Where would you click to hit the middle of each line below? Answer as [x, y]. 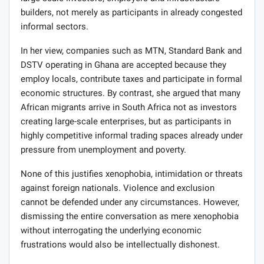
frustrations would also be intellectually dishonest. [120, 244]
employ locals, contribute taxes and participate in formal [131, 79]
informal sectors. [55, 26]
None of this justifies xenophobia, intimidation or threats [132, 174]
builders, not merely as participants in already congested [131, 12]
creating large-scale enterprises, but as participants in [126, 121]
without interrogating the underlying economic [111, 230]
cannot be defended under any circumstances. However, [130, 202]
